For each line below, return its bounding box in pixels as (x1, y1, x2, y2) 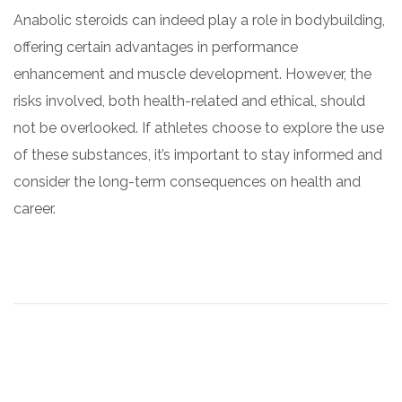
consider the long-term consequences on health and (13, 172, 361, 190)
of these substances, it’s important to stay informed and (13, 145, 382, 163)
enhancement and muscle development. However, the (13, 65, 371, 83)
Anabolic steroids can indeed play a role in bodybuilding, (13, 11, 385, 29)
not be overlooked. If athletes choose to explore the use (13, 118, 384, 136)
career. (13, 199, 56, 217)
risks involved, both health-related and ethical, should (13, 92, 365, 109)
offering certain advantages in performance (13, 38, 298, 56)
